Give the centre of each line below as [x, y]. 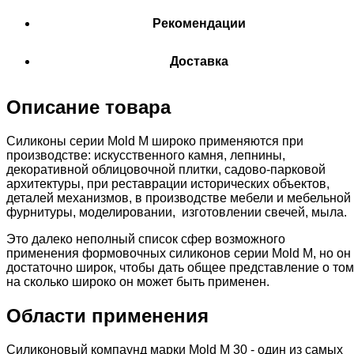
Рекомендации [199, 24]
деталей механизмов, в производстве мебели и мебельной [179, 198]
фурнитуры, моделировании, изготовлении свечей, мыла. [177, 213]
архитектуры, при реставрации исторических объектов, [168, 184]
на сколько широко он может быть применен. [138, 282]
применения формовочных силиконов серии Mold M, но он [179, 254]
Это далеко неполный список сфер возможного [146, 239]
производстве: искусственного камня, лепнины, [146, 156]
